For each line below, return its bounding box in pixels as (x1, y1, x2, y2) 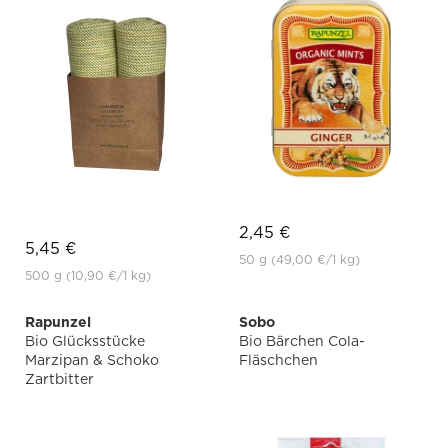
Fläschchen (239, 352, 318, 369)
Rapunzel (25, 314, 91, 331)
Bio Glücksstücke (25, 333, 145, 350)
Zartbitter (25, 371, 94, 388)
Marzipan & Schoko (25, 352, 159, 369)
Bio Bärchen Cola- (239, 333, 365, 350)
